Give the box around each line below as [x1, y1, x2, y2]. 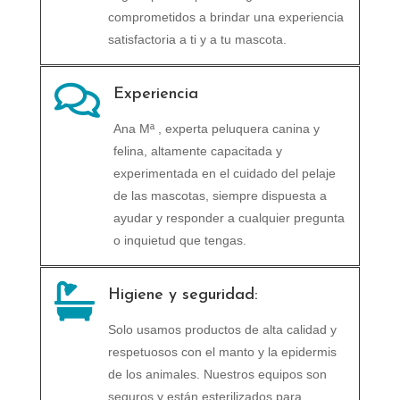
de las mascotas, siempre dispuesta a [112, 187, 327, 203]
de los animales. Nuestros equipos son [107, 366, 327, 381]
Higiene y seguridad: [107, 286, 258, 304]
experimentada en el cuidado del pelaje [112, 165, 336, 180]
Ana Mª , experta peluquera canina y [112, 121, 320, 136]
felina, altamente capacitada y [112, 143, 282, 158]
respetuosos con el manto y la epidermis [107, 344, 337, 359]
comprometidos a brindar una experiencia [107, 9, 344, 24]
